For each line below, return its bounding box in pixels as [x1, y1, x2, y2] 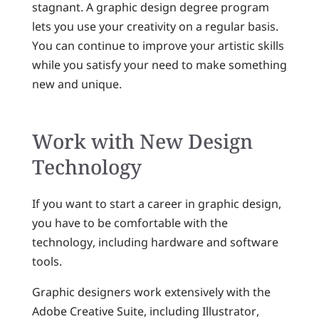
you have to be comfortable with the [31, 215, 228, 231]
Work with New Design [31, 127, 253, 155]
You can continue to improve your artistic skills [31, 37, 284, 53]
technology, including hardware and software [31, 234, 278, 251]
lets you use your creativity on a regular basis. [31, 18, 278, 34]
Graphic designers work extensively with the [31, 284, 271, 300]
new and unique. [31, 75, 122, 92]
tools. [31, 253, 62, 270]
